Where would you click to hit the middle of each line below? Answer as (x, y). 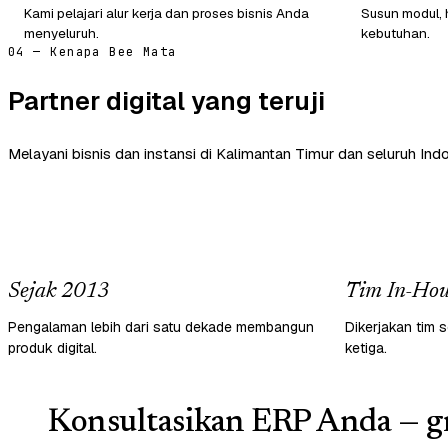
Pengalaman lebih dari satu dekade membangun (161, 326)
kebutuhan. (395, 32)
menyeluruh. (61, 32)
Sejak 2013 (58, 291)
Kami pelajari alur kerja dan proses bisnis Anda (166, 12)
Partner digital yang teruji (166, 100)
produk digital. (52, 347)
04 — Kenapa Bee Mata (92, 51)
